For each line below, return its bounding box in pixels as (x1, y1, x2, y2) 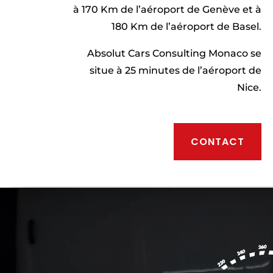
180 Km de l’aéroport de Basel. (111, 21, 261, 33)
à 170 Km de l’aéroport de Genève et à (73, 4, 261, 16)
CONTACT (190, 134, 244, 149)
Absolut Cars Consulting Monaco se (87, 48, 261, 60)
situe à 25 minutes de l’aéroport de (89, 65, 261, 77)
